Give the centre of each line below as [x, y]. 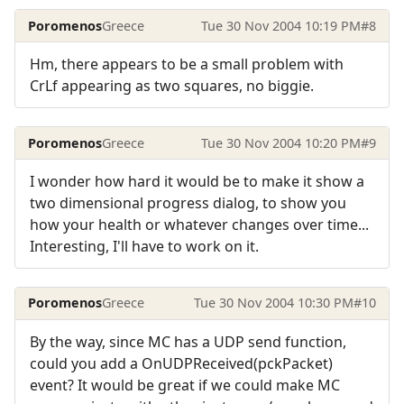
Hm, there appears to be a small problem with [187, 64]
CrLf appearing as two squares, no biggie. [172, 86]
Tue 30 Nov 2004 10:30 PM [273, 303]
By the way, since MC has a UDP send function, [188, 341]
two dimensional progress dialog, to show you [188, 203]
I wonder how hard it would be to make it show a [197, 182]
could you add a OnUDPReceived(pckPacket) [181, 363]
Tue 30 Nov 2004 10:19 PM [280, 25]
